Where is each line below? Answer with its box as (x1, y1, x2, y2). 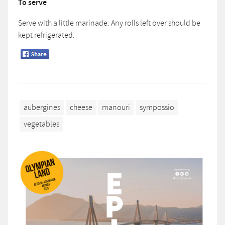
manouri (102, 102, 130, 113)
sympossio (140, 102, 174, 113)
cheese (70, 102, 92, 113)
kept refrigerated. (18, 30, 75, 40)
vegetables (24, 119, 59, 130)
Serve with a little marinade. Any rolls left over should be (18, 18, 200, 28)
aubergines (24, 102, 60, 113)
